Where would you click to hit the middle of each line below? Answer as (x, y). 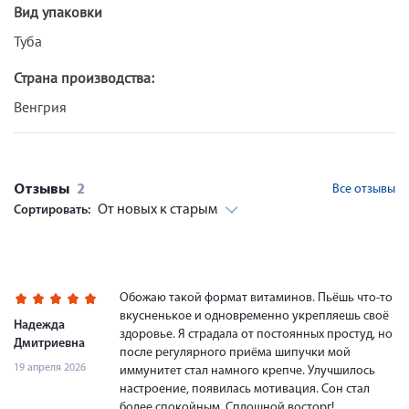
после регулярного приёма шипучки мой (235, 352)
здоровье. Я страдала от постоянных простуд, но (256, 334)
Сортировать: (53, 210)
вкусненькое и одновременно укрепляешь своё (254, 316)
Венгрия (40, 106)
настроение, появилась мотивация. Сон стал (245, 389)
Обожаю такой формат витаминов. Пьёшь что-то (256, 298)
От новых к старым (157, 210)
